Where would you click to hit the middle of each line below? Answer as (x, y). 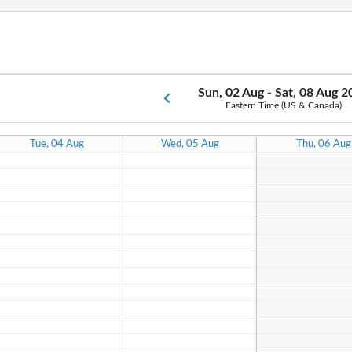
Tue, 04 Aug (57, 143)
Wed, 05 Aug (190, 143)
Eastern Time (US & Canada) (284, 105)
